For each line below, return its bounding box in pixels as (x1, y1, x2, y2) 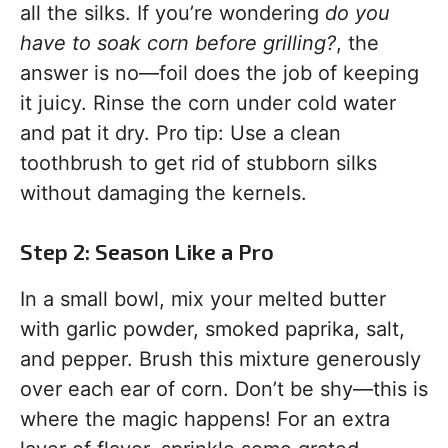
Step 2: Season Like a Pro (20, 238, 274, 265)
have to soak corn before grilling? (20, 31, 336, 56)
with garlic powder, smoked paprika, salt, (20, 317, 405, 342)
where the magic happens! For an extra (20, 407, 390, 432)
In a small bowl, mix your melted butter (20, 287, 386, 312)
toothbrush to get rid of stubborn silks (20, 151, 377, 176)
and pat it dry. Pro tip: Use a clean (20, 121, 341, 146)
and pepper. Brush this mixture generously (20, 347, 421, 372)
